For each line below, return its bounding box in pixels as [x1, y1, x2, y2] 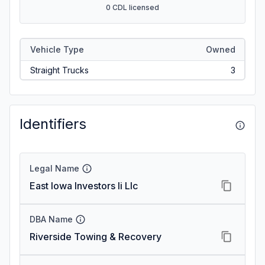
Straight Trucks [30, 64, 89, 75]
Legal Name [30, 163, 79, 173]
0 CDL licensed [106, 3, 159, 12]
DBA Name [30, 214, 73, 224]
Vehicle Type [30, 44, 84, 54]
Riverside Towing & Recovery [30, 231, 161, 243]
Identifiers [20, 115, 86, 132]
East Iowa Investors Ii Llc [30, 180, 138, 192]
